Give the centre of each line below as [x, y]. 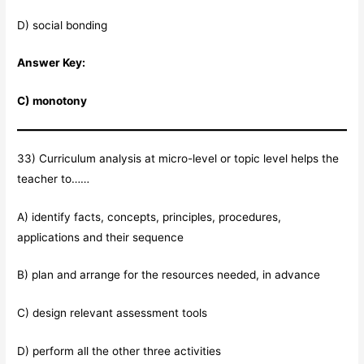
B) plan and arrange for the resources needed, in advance [169, 275]
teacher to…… [54, 178]
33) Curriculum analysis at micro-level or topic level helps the [178, 158]
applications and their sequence [101, 237]
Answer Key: [52, 63]
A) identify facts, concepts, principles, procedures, [149, 217]
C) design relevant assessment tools [113, 313]
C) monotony [52, 101]
